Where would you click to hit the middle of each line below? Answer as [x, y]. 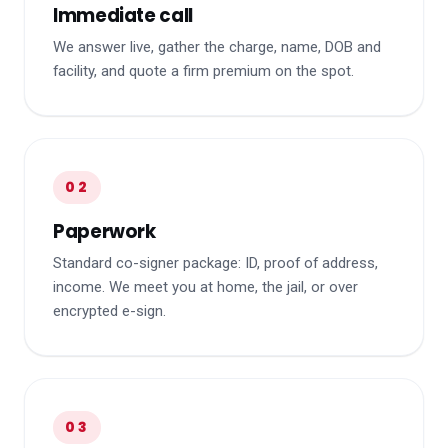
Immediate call [123, 16]
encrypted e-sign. [109, 311]
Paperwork [104, 232]
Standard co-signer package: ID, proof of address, [215, 263]
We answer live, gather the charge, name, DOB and [217, 47]
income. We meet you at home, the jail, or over [205, 287]
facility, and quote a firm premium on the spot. [203, 71]
